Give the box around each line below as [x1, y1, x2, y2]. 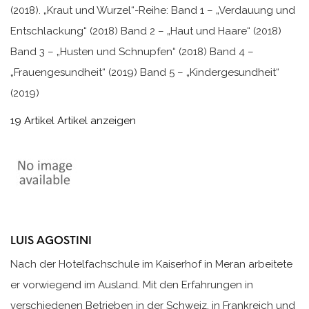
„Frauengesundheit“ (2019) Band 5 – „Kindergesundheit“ [10, 66, 279, 79]
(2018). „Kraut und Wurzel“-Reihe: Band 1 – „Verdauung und [10, 4, 295, 17]
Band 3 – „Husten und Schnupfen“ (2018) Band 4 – [10, 46, 254, 59]
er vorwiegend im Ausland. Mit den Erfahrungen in [10, 279, 253, 292]
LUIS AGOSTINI [10, 234, 92, 248]
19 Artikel [10, 114, 54, 128]
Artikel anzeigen [57, 114, 136, 128]
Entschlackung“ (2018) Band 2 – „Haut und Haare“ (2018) [10, 25, 281, 38]
